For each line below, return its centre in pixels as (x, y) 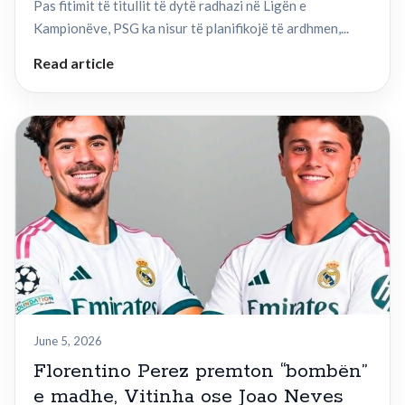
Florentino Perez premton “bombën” (200, 372)
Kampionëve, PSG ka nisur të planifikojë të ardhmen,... (191, 28)
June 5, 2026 (68, 341)
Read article (74, 63)
